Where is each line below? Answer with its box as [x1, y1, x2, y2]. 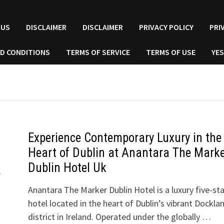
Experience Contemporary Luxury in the [27, 130, 221, 145]
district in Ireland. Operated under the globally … [27, 211, 211, 222]
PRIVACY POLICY [139, 22, 194, 32]
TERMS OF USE [146, 47, 196, 57]
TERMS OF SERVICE [66, 47, 130, 57]
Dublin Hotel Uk [27, 160, 106, 175]
